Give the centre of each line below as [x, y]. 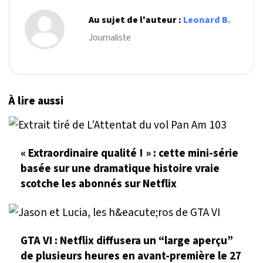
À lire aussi [36, 101]
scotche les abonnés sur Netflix [99, 183]
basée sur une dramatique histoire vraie [120, 168]
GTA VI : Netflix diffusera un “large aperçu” [127, 241]
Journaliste [110, 37]
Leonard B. [207, 20]
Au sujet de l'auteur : [136, 20]
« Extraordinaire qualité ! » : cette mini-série [129, 153]
